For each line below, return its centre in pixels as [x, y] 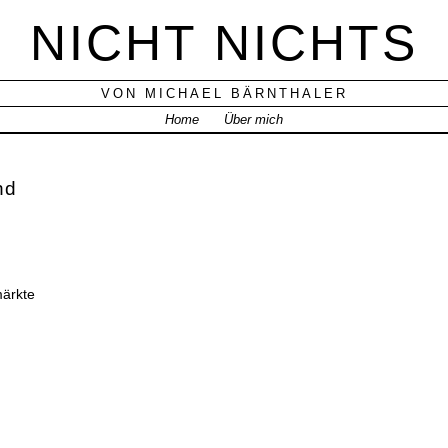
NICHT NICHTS [224, 43]
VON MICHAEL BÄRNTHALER [224, 94]
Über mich [254, 120]
